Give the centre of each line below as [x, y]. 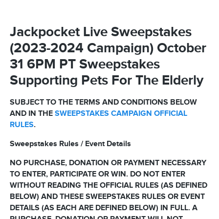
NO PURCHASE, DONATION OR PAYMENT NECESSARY [108, 163]
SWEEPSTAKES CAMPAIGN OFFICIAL [121, 114]
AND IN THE [32, 114]
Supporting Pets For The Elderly [107, 81]
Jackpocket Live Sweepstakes [101, 32]
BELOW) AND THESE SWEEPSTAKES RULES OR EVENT [107, 197]
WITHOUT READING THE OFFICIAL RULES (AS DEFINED [109, 186]
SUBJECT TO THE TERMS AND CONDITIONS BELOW [103, 102]
